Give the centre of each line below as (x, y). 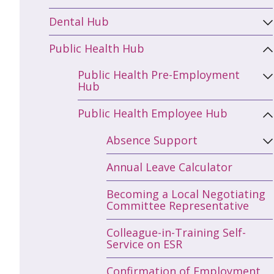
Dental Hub (79, 22)
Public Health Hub (97, 49)
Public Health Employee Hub (153, 113)
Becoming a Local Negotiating (186, 194)
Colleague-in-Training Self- (176, 232)
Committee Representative (178, 205)
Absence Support (152, 140)
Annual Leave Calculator (169, 167)
